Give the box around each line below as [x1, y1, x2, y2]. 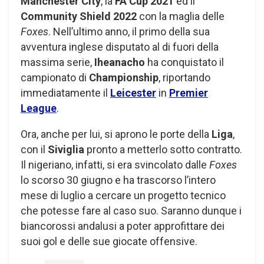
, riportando [159, 71, 210, 84]
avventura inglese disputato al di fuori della [21, 40, 219, 53]
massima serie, [21, 55, 94, 68]
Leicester [110, 86, 156, 99]
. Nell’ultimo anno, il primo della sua [48, 25, 210, 38]
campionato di [21, 71, 89, 84]
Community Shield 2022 [21, 9, 137, 22]
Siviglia [48, 143, 84, 156]
